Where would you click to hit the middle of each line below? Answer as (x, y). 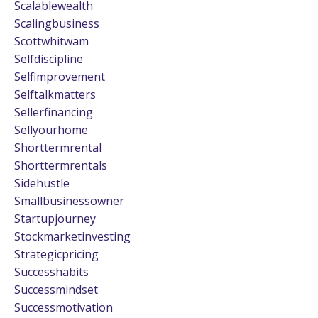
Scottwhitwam (51, 41)
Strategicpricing (56, 254)
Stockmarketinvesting (72, 236)
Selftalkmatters (55, 94)
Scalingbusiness (57, 23)
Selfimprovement (60, 76)
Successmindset (56, 289)
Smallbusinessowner (69, 201)
